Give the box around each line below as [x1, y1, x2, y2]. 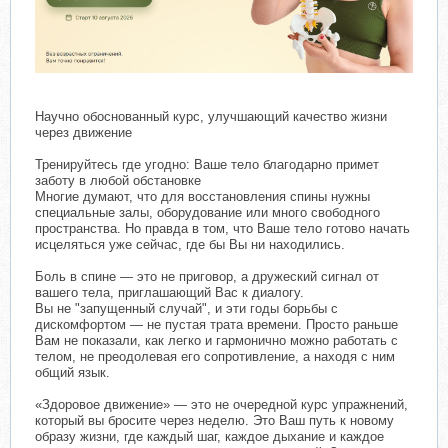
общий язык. [35, 365, 110, 381]
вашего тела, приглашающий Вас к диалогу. [35, 285, 304, 301]
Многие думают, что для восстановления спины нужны [35, 189, 370, 205]
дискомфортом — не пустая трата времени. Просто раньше [35, 317, 398, 333]
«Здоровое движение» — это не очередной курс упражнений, [35, 397, 408, 413]
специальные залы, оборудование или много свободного [35, 205, 380, 221]
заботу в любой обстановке [35, 173, 201, 189]
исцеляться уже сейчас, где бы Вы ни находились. [35, 237, 345, 253]
